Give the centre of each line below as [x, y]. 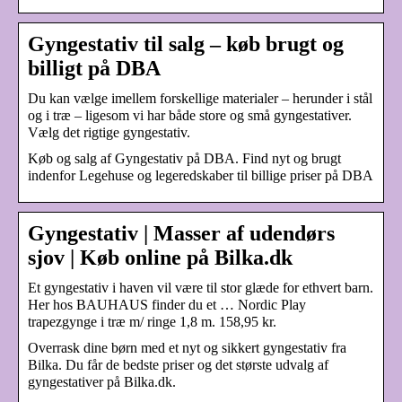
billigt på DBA [94, 68]
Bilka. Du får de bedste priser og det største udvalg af [178, 364]
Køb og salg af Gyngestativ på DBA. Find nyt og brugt [184, 158]
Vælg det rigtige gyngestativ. [109, 132]
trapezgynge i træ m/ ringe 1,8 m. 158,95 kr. [152, 321]
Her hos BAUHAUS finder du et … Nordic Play [167, 304]
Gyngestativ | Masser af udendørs [181, 233]
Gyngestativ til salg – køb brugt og [186, 44]
